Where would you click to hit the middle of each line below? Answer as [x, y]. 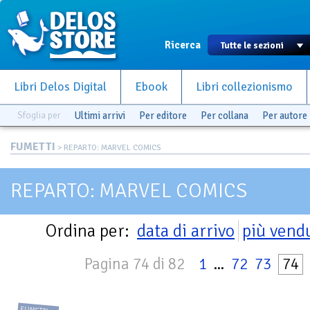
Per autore [285, 116]
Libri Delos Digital [60, 87]
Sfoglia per [39, 115]
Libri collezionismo [244, 87]
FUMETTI [33, 147]
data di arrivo [186, 231]
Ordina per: [90, 231]
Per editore [163, 116]
